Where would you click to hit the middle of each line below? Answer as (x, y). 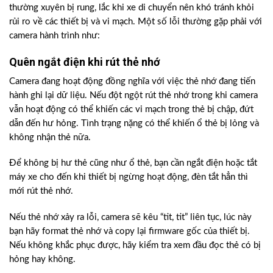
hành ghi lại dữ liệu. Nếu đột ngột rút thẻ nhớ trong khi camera (133, 95)
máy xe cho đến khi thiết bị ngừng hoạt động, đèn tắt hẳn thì (129, 177)
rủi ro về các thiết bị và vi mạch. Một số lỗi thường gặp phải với (136, 22)
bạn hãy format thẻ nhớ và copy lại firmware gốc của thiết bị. (129, 231)
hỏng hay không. (42, 259)
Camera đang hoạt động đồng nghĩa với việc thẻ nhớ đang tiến (132, 81)
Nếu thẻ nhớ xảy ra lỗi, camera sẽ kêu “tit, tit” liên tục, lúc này (130, 217)
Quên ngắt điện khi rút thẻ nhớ (84, 62)
